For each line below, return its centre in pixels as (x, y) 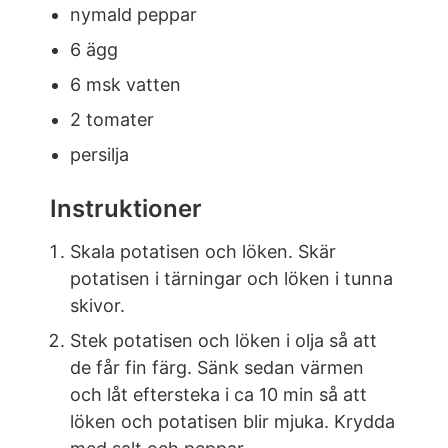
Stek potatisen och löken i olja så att (223, 340)
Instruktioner (126, 208)
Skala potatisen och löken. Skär (203, 251)
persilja (99, 154)
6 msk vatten (125, 84)
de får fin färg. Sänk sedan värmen (217, 367)
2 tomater (112, 119)
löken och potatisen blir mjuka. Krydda (232, 421)
